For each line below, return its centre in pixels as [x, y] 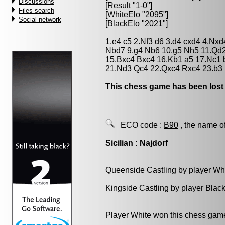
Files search [36, 10]
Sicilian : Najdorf [137, 143]
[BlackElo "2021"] [137, 23]
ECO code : [139, 125]
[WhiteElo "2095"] [137, 14]
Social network [40, 19]
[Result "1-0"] [129, 5]
